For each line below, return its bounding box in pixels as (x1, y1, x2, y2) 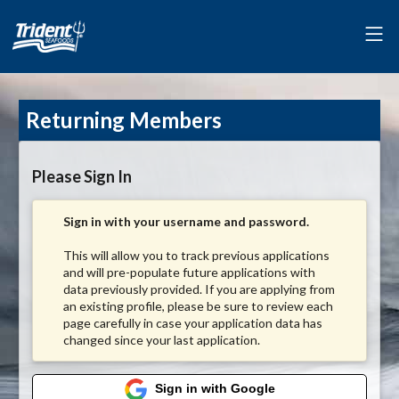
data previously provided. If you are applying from (63, 281, 335, 297)
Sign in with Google (154, 380, 275, 395)
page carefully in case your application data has (63, 314, 322, 330)
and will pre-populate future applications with (63, 264, 315, 280)
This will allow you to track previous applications (63, 247, 330, 263)
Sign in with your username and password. (63, 213, 309, 229)
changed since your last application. (63, 331, 260, 347)
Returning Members (26, 106, 222, 133)
